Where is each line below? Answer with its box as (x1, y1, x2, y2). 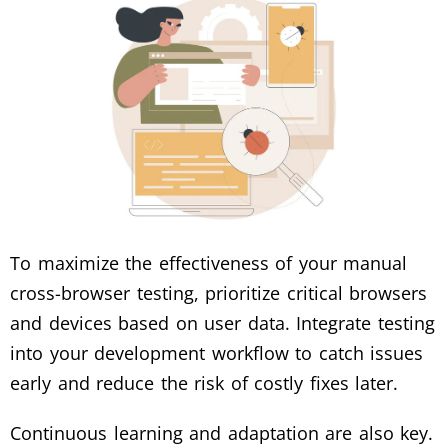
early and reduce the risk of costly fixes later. (10, 370, 399, 395)
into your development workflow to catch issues (10, 340, 424, 365)
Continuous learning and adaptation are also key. (10, 420, 434, 445)
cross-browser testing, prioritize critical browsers (10, 280, 428, 305)
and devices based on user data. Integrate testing (10, 310, 435, 335)
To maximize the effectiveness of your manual (10, 250, 408, 275)
